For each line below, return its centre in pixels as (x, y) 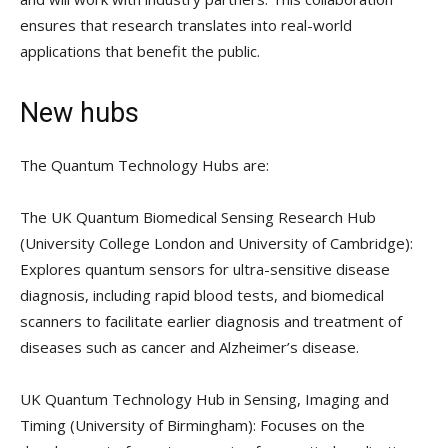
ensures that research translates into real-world (186, 24)
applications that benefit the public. (140, 50)
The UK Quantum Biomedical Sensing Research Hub (198, 216)
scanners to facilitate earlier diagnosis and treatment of (211, 320)
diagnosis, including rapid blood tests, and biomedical (202, 294)
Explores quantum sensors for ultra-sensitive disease (205, 268)
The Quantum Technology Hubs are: (144, 164)
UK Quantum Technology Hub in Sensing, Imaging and (204, 398)
